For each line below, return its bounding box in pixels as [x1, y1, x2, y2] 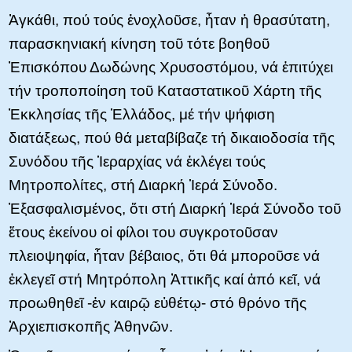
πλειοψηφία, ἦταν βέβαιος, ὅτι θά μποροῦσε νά [9, 247, 320, 264]
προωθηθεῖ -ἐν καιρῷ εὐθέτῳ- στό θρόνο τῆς [9, 294, 306, 311]
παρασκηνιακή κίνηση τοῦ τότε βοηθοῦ [9, 35, 269, 52]
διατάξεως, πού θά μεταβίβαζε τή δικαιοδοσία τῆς [9, 129, 335, 146]
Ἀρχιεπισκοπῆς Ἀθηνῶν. [9, 317, 173, 335]
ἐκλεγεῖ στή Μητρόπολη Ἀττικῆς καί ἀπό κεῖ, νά [9, 270, 321, 288]
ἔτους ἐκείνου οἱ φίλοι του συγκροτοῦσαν [9, 223, 278, 240]
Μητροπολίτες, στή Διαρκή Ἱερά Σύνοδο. [9, 176, 277, 193]
